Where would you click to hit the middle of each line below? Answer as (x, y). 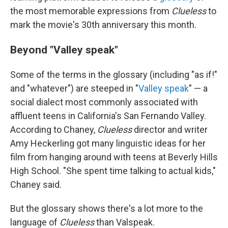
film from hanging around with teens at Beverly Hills (114, 157)
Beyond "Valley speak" (64, 50)
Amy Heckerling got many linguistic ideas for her (108, 143)
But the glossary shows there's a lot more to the (107, 208)
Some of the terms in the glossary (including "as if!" (114, 75)
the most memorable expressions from (91, 11)
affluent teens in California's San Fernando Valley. (108, 116)
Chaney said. (36, 184)
